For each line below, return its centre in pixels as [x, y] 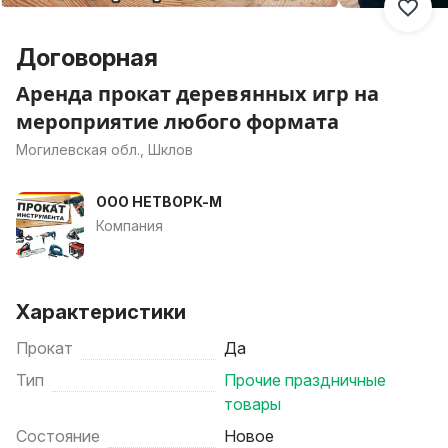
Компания [129, 225]
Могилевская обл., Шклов [104, 149]
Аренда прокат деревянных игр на [197, 93]
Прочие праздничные [305, 380]
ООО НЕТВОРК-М [159, 201]
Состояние [58, 436]
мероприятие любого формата [177, 121]
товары [252, 404]
